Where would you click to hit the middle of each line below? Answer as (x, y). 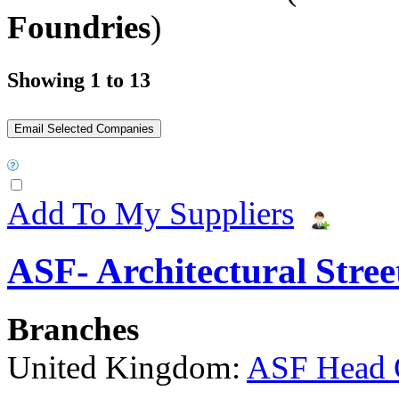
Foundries (79, 27)
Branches (73, 329)
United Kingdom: (127, 367)
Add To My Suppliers (151, 213)
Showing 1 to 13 (79, 80)
